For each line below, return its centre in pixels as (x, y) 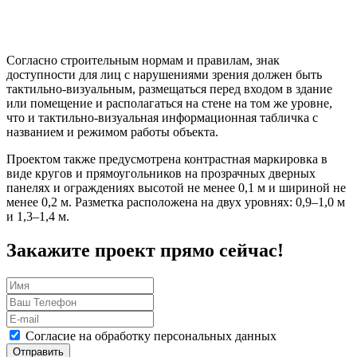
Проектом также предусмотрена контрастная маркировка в (167, 159)
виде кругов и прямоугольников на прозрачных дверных (161, 174)
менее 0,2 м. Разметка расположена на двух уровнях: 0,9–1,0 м (176, 202)
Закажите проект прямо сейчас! (145, 251)
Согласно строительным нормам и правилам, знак (143, 61)
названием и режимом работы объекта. (112, 132)
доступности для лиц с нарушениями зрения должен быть (164, 75)
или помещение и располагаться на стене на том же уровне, (169, 104)
